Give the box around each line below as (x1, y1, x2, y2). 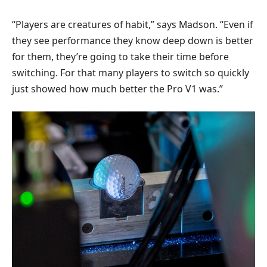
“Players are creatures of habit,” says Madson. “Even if (12, 17, 253, 31)
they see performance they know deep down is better (12, 33, 253, 47)
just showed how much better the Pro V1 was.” (12, 82, 223, 95)
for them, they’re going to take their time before (12, 49, 229, 63)
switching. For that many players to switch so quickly (12, 66, 249, 79)
